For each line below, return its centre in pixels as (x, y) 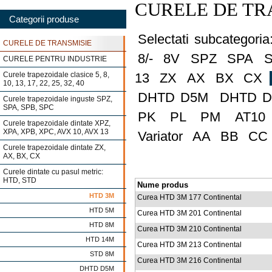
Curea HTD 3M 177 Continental (189, 197)
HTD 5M (102, 210)
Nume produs (163, 185)
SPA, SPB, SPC (29, 107)
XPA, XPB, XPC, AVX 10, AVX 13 (56, 132)
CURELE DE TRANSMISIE (47, 43)
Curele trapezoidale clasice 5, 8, (56, 75)
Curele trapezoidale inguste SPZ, (58, 99)
